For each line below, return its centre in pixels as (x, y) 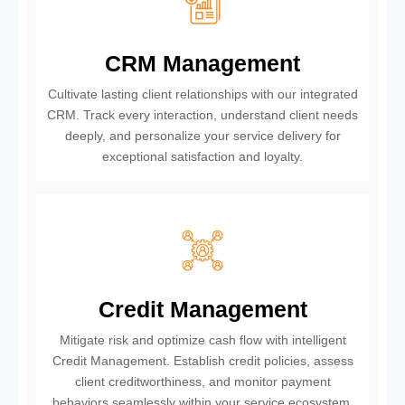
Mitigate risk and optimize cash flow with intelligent (202, 340)
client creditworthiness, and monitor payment (202, 381)
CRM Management (202, 63)
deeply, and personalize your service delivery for (202, 136)
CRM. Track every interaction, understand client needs (202, 115)
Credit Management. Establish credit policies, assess (202, 361)
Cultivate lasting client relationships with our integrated (202, 94)
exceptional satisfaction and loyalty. (202, 156)
